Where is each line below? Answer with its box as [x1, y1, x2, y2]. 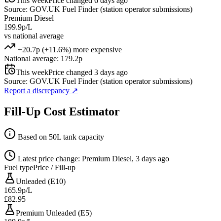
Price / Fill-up [33, 163, 75, 172]
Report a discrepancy [4, 86, 72, 95]
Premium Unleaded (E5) [16, 209, 92, 218]
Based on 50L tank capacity [16, 133, 104, 142]
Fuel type [4, 163, 33, 172]
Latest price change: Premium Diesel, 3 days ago [16, 154, 169, 163]
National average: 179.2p [4, 54, 82, 63]
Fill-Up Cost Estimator [4, 105, 120, 118]
